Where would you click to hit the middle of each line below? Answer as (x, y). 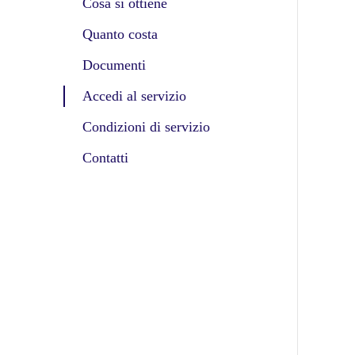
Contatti (105, 158)
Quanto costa (120, 34)
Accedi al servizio (134, 96)
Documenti (114, 65)
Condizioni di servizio (146, 127)
